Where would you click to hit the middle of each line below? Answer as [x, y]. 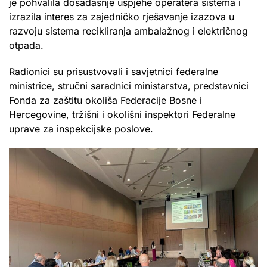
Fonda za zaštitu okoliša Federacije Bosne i [105, 100]
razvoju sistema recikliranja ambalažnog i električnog [128, 31]
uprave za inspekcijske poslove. [81, 128]
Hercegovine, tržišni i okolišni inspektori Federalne [122, 114]
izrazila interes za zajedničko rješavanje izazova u [122, 16]
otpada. [26, 45]
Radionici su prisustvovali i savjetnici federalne [114, 71]
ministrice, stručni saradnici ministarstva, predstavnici [129, 86]
